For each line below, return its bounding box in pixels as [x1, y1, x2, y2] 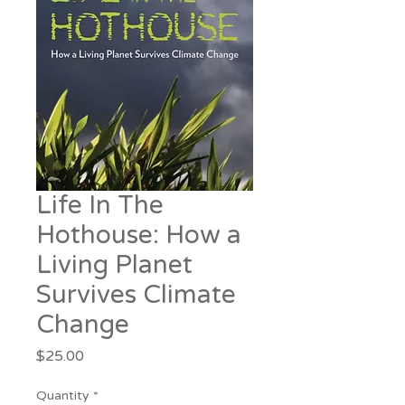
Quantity [36, 388, 89, 403]
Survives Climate [36, 279, 236, 310]
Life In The [36, 190, 164, 221]
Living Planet [36, 250, 193, 280]
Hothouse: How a [36, 220, 241, 250]
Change [36, 309, 129, 340]
